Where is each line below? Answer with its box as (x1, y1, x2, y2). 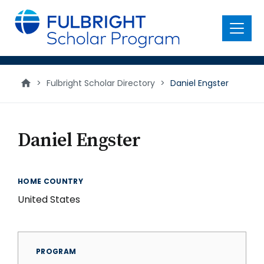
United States (18, 193, 80, 206)
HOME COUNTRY (18, 176, 84, 186)
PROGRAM (36, 246, 77, 256)
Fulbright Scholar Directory (47, 77, 155, 89)
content (7, 16, 48, 30)
